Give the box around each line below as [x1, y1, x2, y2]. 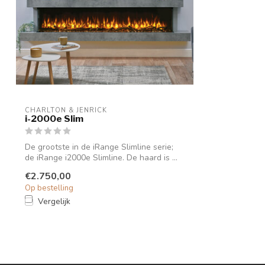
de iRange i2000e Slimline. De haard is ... [25, 152, 177, 164]
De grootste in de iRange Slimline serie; [25, 141, 173, 153]
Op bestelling [25, 183, 73, 194]
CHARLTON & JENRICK [25, 106, 107, 115]
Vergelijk [38, 196, 70, 208]
